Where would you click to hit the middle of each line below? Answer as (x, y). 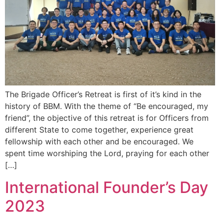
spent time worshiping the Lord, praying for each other (107, 153)
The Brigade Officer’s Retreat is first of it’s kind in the (103, 95)
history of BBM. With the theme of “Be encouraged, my (107, 106)
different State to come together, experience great (99, 130)
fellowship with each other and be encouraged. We (99, 142)
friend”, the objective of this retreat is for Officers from (107, 118)
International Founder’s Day (107, 187)
